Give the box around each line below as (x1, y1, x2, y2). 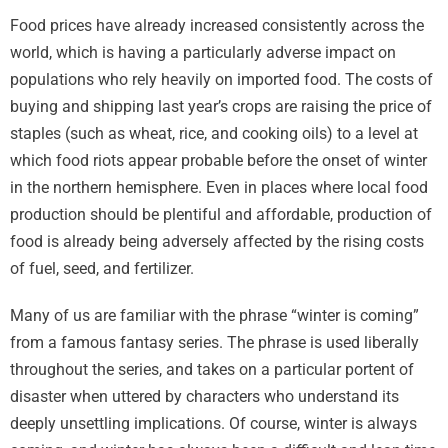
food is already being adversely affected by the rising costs (10, 232, 424, 251)
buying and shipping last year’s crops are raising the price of (10, 97, 432, 116)
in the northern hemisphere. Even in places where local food (10, 178, 428, 197)
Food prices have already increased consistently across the (10, 16, 424, 35)
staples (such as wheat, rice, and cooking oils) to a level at (10, 124, 418, 143)
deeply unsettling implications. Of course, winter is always (10, 414, 417, 433)
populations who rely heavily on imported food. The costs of (10, 70, 433, 89)
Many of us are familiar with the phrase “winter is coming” (10, 306, 419, 325)
